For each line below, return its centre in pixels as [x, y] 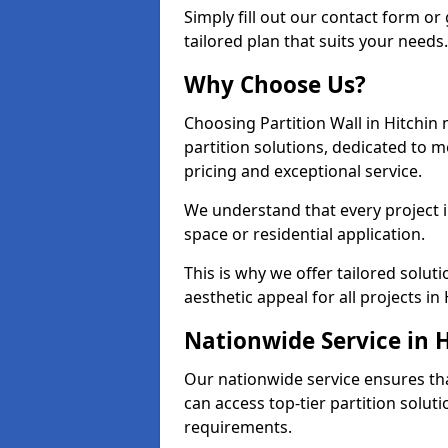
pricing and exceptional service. [303, 171]
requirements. [238, 427]
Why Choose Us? [275, 84]
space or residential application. [304, 234]
